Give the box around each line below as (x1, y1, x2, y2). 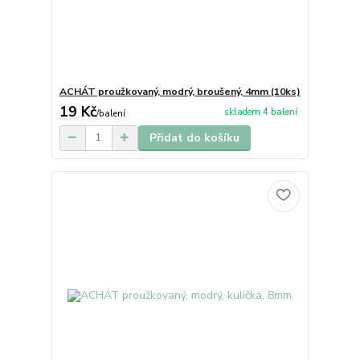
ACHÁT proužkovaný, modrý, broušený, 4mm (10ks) (59, 84, 301, 98)
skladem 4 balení (223, 106, 297, 118)
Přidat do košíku (149, 129, 239, 145)
